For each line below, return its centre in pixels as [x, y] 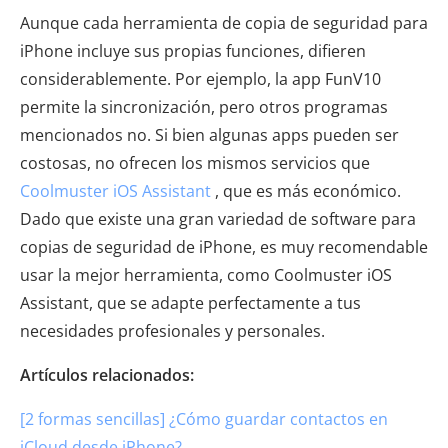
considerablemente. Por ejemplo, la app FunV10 [200, 78]
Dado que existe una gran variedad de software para [218, 218]
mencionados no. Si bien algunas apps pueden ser [209, 134]
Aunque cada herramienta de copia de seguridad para [224, 22]
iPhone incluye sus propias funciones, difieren [193, 50]
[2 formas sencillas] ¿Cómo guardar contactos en [204, 418]
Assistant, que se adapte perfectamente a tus [190, 302]
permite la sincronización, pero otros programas [204, 106]
